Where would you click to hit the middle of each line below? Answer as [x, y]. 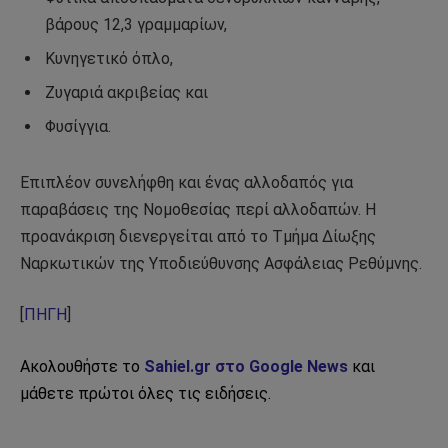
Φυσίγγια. [78, 126]
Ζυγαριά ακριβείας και [126, 92]
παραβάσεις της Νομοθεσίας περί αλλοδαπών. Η [198, 209]
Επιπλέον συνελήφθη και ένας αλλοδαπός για [186, 182]
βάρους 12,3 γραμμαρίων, [136, 24]
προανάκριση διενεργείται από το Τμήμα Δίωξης [198, 236]
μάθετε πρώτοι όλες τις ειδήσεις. [145, 393]
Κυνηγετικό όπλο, [109, 58]
